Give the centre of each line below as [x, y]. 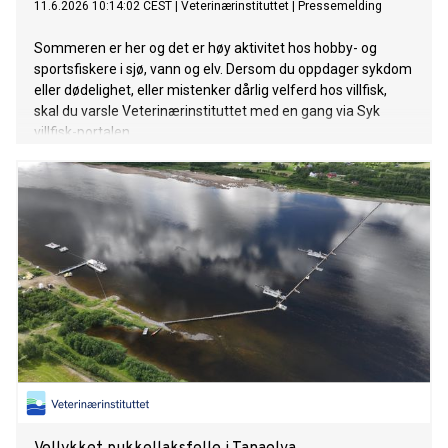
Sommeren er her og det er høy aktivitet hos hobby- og [205, 48]
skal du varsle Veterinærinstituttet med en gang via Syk [207, 111]
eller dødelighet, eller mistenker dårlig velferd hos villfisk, [210, 90]
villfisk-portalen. [83, 132]
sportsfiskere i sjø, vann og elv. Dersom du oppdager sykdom [223, 69]
